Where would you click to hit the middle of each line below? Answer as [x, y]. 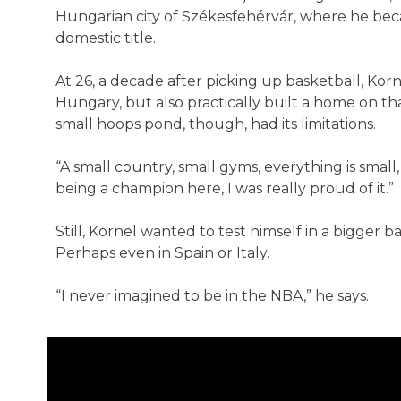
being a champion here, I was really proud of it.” [225, 188]
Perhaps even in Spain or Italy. [162, 253]
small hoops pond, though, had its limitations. [216, 124]
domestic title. [106, 38]
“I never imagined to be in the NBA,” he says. [212, 296]
